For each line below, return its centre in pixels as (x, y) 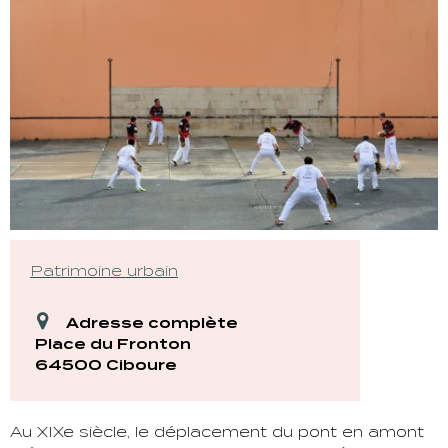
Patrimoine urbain (104, 270)
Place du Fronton (113, 343)
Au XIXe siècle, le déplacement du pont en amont (217, 431)
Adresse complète (151, 322)
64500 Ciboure (106, 364)
